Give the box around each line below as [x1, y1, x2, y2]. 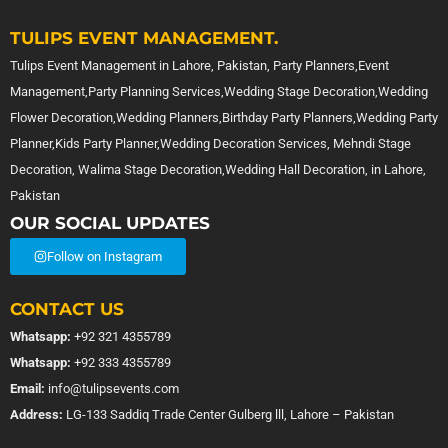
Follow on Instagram [47, 248, 162, 264]
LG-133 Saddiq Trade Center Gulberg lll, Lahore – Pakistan [63, 406, 394, 422]
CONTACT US [10, 298, 124, 319]
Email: [10, 380, 45, 396]
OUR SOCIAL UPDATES [10, 212, 210, 233]
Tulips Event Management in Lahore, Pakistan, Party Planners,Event [10, 57, 389, 73]
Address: [10, 406, 63, 422]
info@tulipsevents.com [45, 380, 179, 396]
